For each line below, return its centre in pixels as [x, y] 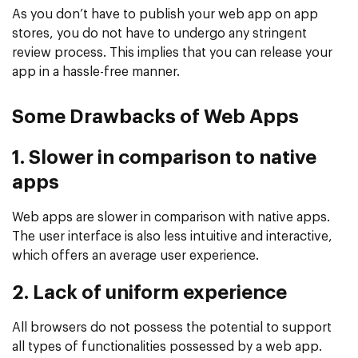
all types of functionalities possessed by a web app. [167, 346]
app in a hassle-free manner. [96, 72]
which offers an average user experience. [135, 255]
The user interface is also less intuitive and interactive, [172, 236]
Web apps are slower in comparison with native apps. [171, 217]
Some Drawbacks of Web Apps [155, 117]
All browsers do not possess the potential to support [172, 327]
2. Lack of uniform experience [149, 293]
